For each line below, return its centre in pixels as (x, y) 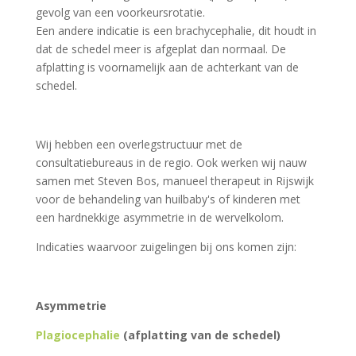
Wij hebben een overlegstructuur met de (139, 144)
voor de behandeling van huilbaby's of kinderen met (168, 199)
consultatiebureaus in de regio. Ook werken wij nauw (171, 163)
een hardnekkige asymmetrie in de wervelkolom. (159, 217)
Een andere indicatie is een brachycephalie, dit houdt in (176, 31)
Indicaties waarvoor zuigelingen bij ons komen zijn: (166, 247)
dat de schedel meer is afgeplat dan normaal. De (161, 49)
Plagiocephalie (77, 335)
